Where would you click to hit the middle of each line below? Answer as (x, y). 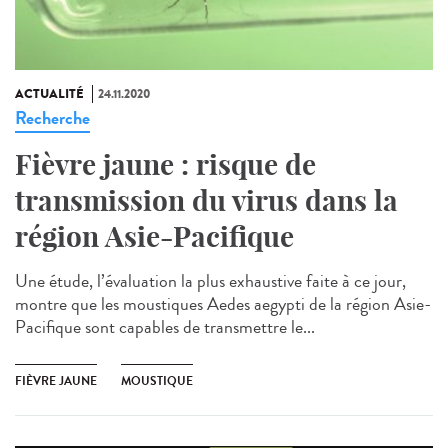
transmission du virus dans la (206, 201)
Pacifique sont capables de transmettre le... (165, 327)
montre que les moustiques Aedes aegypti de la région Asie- (223, 304)
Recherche (52, 118)
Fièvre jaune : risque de (165, 165)
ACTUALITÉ (49, 94)
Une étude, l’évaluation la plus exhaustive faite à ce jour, (210, 281)
